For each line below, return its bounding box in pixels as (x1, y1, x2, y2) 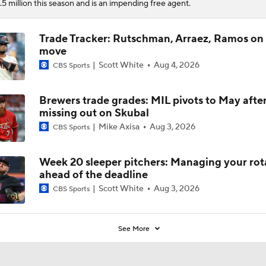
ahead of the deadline (39, 167, 148, 182)
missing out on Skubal (39, 106, 149, 120)
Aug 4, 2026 (153, 59, 199, 71)
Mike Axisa (96, 121, 141, 132)
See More (118, 224, 152, 233)
